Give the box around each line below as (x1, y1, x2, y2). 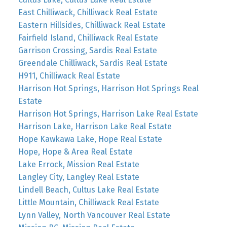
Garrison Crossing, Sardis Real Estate (18, 45, 157, 55)
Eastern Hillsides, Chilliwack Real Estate (18, 20, 166, 30)
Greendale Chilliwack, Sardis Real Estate (18, 58, 168, 68)
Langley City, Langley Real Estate (18, 172, 139, 182)
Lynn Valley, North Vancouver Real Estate (18, 210, 170, 220)
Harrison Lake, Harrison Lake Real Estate (18, 121, 172, 131)
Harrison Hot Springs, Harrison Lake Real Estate (18, 108, 198, 119)
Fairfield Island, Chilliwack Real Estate (18, 32, 158, 43)
